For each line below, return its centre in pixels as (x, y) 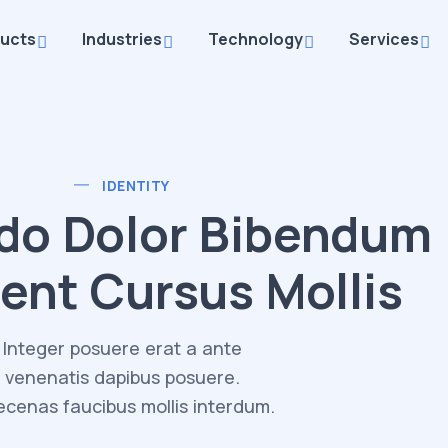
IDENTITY (136, 185)
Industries (121, 39)
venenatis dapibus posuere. (122, 376)
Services (383, 39)
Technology (255, 39)
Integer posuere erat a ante (122, 347)
